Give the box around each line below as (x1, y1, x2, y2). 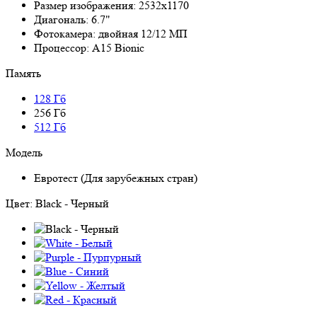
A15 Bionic (92, 40, 144, 54)
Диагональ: (34, 12, 91, 26)
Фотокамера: (34, 26, 98, 40)
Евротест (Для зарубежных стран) (34, 171, 197, 185)
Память (6, 66, 41, 80)
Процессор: (34, 40, 92, 54)
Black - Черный (35, 196, 109, 210)
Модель (6, 145, 42, 159)
